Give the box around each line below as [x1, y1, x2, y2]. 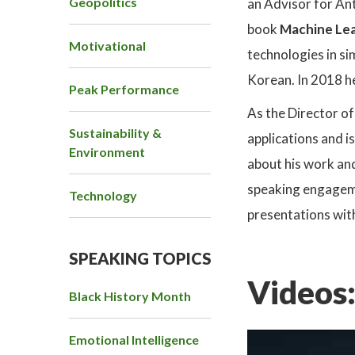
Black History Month [69, 288, 191, 304]
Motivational [69, 38, 146, 54]
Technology [69, 188, 137, 204]
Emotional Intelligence [69, 332, 199, 348]
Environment [69, 144, 145, 160]
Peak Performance [69, 82, 179, 97]
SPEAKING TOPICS [69, 249, 212, 269]
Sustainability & [69, 125, 162, 141]
